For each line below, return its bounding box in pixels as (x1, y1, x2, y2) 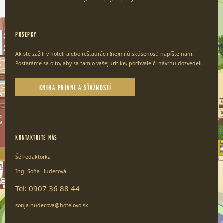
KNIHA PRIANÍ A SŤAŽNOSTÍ (39, 81, 111, 92)
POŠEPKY (15, 29, 37, 39)
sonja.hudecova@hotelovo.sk (15, 202, 89, 209)
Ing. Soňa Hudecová (15, 168, 68, 175)
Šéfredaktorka (15, 153, 51, 160)
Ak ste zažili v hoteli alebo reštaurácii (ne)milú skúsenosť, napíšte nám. (15, 50, 194, 57)
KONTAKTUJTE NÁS (15, 132, 57, 142)
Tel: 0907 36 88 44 (15, 183, 80, 194)
